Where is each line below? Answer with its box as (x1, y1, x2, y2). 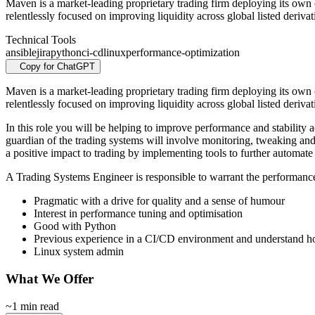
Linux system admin (34, 245, 124, 258)
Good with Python (34, 220, 116, 233)
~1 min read (6, 300, 59, 312)
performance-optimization (126, 46, 240, 59)
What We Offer (6, 271, 94, 287)
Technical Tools (6, 34, 76, 46)
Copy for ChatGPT (20, 61, 95, 72)
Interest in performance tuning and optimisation (34, 207, 243, 220)
